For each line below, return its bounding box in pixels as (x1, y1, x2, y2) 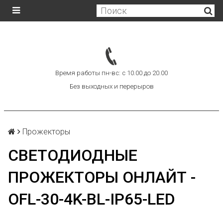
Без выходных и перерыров (69, 83, 154, 90)
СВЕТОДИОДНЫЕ (8, 146, 137, 165)
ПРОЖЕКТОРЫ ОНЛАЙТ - (8, 168, 196, 187)
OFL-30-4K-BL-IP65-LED (8, 190, 175, 209)
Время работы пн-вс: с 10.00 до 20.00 (55, 69, 168, 77)
